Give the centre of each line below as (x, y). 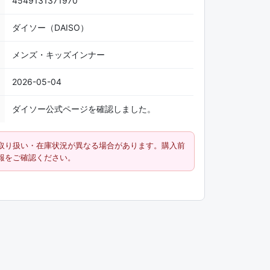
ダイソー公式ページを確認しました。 (84, 109)
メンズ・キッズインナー (59, 55)
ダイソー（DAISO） (51, 27)
